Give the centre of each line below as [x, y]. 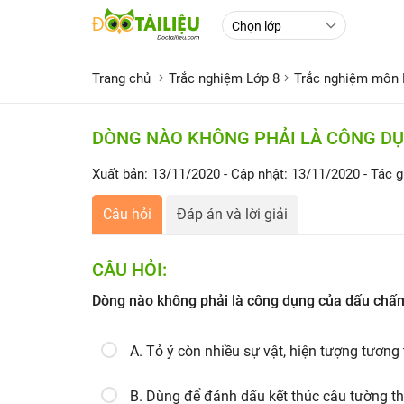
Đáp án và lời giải [232, 214]
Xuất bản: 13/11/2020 [156, 174]
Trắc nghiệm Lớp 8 [224, 78]
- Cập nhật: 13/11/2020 [294, 174]
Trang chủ [121, 78]
